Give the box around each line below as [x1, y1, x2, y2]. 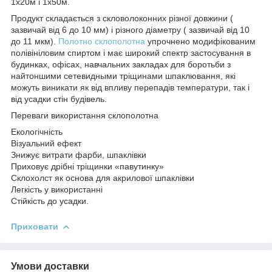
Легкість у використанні [11, 184, 103, 194]
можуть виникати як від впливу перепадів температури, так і [11, 82, 250, 92]
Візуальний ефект [11, 138, 81, 148]
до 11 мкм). [11, 36, 58, 46]
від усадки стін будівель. [11, 93, 107, 104]
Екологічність [11, 126, 63, 137]
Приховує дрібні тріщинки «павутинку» [11, 161, 164, 171]
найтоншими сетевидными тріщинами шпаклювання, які [11, 70, 236, 81]
